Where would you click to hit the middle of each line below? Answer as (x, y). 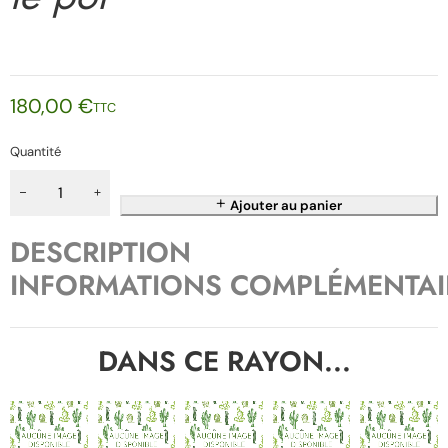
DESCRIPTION (100, 252)
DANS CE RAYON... (224, 361)
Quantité (35, 151)
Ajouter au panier (285, 205)
